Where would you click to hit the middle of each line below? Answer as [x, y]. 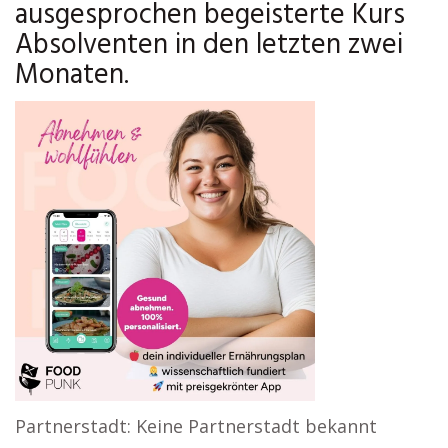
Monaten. [72, 75]
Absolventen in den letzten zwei [209, 45]
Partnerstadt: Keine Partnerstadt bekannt [196, 426]
